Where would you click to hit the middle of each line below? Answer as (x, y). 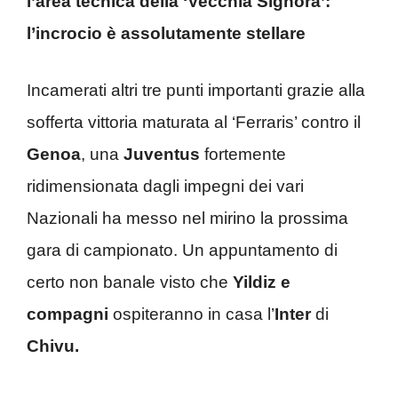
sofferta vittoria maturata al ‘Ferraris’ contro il (194, 122)
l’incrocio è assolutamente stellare (166, 33)
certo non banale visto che (130, 282)
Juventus (162, 154)
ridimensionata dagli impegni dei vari (165, 186)
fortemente (243, 154)
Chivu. (53, 346)
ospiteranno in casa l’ (191, 314)
